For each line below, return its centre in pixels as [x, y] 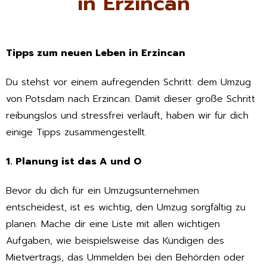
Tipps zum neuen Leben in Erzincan [96, 53]
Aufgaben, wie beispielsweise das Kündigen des [115, 240]
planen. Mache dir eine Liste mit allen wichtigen [113, 224]
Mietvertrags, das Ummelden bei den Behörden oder [125, 257]
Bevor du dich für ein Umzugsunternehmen [103, 190]
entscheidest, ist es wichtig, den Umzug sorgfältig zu [126, 207]
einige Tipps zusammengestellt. [76, 133]
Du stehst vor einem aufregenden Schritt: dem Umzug [128, 83]
